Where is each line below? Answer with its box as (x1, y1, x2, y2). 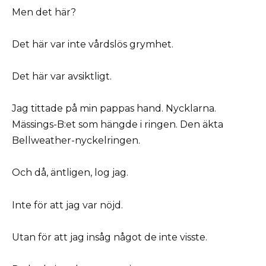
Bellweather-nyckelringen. (12, 135, 140, 147)
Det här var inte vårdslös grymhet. (12, 38, 173, 50)
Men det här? (12, 6, 76, 18)
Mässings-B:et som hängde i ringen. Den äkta (12, 119, 223, 131)
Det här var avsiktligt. (12, 70, 112, 82)
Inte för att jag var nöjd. (12, 199, 123, 211)
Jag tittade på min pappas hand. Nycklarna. (12, 103, 216, 115)
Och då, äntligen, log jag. (12, 167, 128, 179)
